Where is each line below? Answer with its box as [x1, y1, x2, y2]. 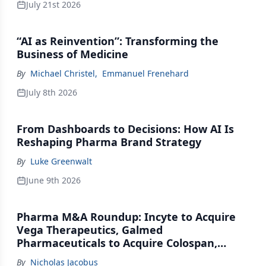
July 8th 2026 [26, 87, 77, 98]
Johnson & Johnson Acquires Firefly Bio [17, 249, 222, 263]
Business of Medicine [17, 47, 128, 61]
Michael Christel [30, 68, 95, 79]
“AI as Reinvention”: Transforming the [17, 34, 218, 48]
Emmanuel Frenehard [102, 68, 189, 79]
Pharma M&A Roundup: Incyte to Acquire [17, 210, 236, 224]
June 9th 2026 [26, 175, 81, 186]
